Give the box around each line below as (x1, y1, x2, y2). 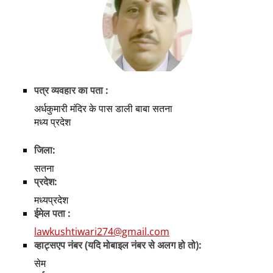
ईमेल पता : (34, 207, 71, 221)
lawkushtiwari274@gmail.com (34, 225, 169, 239)
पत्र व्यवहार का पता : (34, 83, 108, 97)
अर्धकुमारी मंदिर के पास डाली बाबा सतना (34, 102, 172, 116)
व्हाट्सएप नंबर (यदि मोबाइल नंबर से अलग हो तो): (34, 238, 202, 252)
